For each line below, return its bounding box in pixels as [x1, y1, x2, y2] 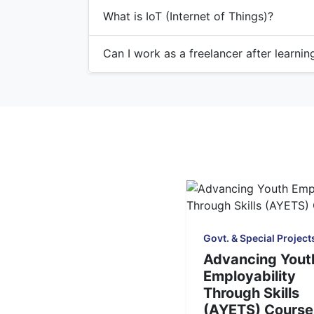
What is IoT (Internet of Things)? [103, 9, 273, 24]
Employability [203, 267, 296, 285]
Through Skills [203, 284, 299, 301]
